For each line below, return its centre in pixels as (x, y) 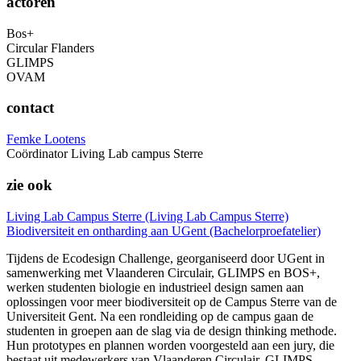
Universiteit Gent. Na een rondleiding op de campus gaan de (160, 316)
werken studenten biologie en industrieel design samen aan (155, 287)
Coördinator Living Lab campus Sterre (105, 154)
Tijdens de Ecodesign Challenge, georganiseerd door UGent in (166, 258)
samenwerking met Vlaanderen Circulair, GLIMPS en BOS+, (163, 272)
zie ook (29, 185)
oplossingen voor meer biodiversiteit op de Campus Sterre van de (172, 301)
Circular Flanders (50, 48)
